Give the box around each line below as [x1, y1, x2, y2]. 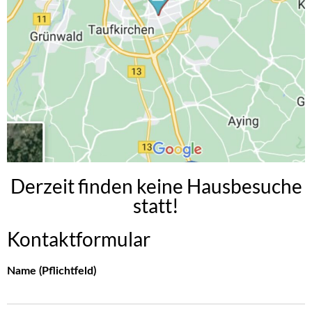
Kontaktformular [7, 227, 150, 251]
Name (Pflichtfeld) [7, 265, 96, 277]
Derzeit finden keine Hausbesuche [10, 174, 302, 198]
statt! [133, 194, 179, 218]
